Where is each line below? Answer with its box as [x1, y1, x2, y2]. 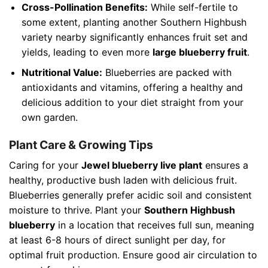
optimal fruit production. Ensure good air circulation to [9, 248, 257, 261]
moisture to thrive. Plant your [9, 203, 144, 216]
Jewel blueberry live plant [81, 159, 202, 171]
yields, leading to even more [21, 45, 153, 58]
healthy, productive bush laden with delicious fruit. [9, 173, 237, 186]
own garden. [21, 111, 78, 124]
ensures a [202, 159, 248, 171]
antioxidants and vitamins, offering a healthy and [21, 81, 243, 94]
